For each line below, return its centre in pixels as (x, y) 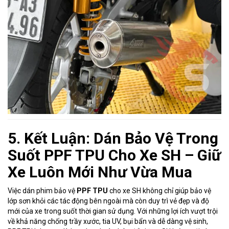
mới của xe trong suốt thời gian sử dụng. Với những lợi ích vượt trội (113, 211)
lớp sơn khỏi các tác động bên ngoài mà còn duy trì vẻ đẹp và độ (108, 201)
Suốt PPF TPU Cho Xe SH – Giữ (114, 155)
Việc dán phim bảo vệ (42, 191)
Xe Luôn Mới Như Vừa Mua (100, 172)
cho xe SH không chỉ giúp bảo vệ (159, 191)
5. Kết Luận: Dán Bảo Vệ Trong (113, 139)
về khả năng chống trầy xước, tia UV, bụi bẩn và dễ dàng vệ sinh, (108, 222)
